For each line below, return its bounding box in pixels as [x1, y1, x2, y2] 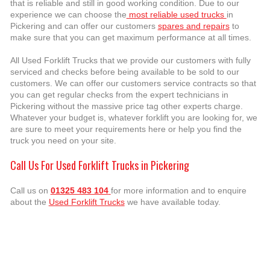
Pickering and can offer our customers [10, 20, 158, 31]
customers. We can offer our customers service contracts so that [10, 78, 256, 88]
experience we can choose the [10, 9, 127, 19]
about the [10, 196, 49, 207]
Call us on [10, 185, 51, 195]
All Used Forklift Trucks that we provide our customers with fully [10, 55, 251, 65]
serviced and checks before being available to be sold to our [10, 66, 239, 77]
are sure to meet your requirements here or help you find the [10, 124, 242, 134]
